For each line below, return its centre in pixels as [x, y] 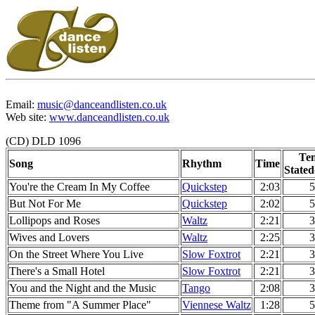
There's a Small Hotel [57, 271]
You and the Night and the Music [83, 288]
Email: [21, 104]
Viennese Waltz [217, 305]
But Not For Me [45, 204]
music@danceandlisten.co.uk [102, 104]
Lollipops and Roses [54, 220]
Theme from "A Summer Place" [80, 305]
